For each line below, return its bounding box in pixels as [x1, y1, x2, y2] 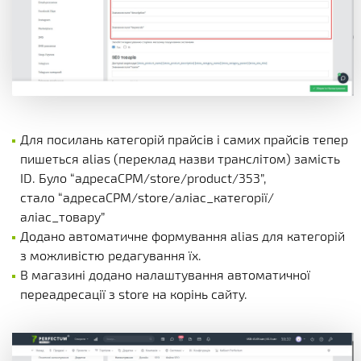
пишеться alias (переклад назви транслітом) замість [20, 151, 340, 167]
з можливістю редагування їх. [20, 247, 201, 263]
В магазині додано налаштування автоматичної [20, 267, 310, 283]
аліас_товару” [20, 209, 106, 225]
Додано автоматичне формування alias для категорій [20, 228, 345, 244]
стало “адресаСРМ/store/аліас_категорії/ [20, 189, 274, 205]
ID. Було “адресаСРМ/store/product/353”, [20, 170, 267, 186]
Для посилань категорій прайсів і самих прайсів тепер [20, 131, 348, 147]
